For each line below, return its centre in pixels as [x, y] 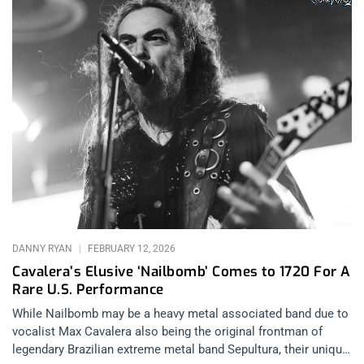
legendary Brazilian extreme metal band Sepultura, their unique [180, 350]
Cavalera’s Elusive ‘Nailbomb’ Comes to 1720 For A [182, 272]
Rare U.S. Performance [88, 290]
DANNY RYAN [43, 249]
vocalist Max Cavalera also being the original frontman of [167, 332]
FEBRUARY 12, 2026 [130, 249]
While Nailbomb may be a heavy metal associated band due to [180, 314]
